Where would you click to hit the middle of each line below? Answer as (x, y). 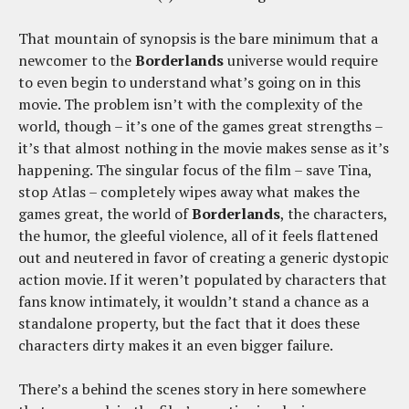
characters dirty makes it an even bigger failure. (176, 345)
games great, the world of (105, 213)
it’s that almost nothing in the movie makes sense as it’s (204, 147)
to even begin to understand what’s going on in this (189, 82)
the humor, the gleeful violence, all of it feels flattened (198, 235)
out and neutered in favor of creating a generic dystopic (204, 257)
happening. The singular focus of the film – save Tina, (195, 169)
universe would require (301, 60)
